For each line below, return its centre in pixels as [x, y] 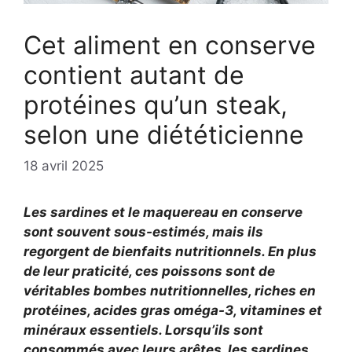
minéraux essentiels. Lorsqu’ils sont [143, 330]
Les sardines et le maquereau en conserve [163, 213]
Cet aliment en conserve [170, 45]
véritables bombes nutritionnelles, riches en [170, 291]
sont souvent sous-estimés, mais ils [143, 232]
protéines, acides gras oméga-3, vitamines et [173, 311]
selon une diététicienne [164, 134]
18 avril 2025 [64, 166]
